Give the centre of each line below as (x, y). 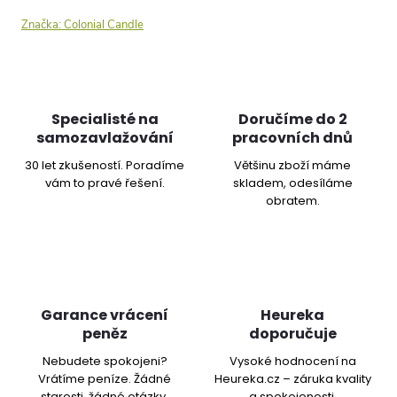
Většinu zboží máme (292, 165)
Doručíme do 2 (292, 119)
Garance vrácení (105, 315)
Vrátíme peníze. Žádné (105, 379)
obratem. (292, 201)
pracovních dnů (292, 138)
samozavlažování (105, 138)
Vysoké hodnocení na (292, 361)
